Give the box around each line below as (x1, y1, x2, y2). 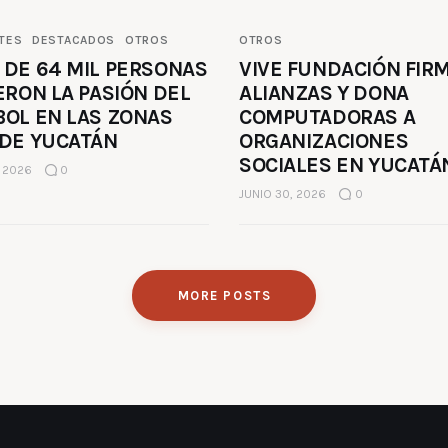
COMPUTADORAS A (239, 105, 416, 130)
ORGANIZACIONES (239, 129, 409, 154)
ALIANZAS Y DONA (239, 81, 409, 106)
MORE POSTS (177, 287, 272, 303)
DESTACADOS (32, 33, 116, 48)
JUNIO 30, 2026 (239, 187, 326, 202)
